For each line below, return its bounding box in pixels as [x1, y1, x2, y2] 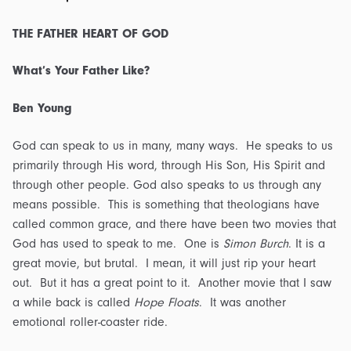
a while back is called [13, 295, 134, 309]
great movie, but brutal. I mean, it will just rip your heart [13, 255, 316, 270]
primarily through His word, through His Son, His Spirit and [13, 157, 325, 172]
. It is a [288, 236, 325, 251]
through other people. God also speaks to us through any [13, 177, 321, 192]
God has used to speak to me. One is [13, 236, 223, 251]
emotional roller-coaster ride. [13, 314, 168, 329]
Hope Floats [134, 295, 199, 309]
